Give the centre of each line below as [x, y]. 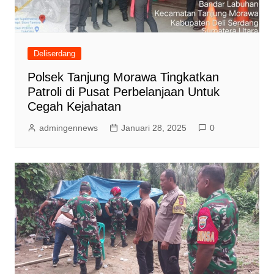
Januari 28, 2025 [154, 128]
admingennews [68, 128]
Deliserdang [54, 54]
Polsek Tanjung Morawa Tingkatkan [123, 77]
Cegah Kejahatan [74, 107]
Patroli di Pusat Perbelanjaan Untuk [123, 92]
